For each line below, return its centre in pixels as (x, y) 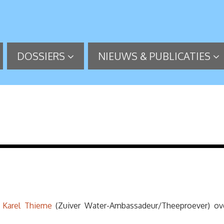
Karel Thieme (27, 205)
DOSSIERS (41, 56)
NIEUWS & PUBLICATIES (154, 56)
